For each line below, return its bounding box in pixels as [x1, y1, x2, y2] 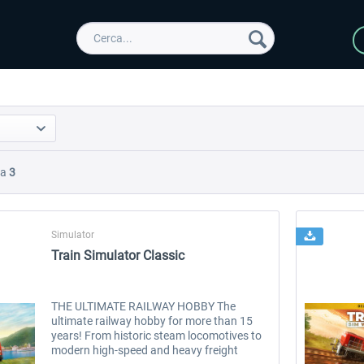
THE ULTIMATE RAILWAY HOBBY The [51, 300, 236, 314]
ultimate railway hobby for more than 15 [51, 314, 253, 328]
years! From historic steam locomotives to [51, 329, 262, 343]
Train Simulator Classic [51, 248, 185, 264]
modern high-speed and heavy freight [51, 344, 239, 357]
